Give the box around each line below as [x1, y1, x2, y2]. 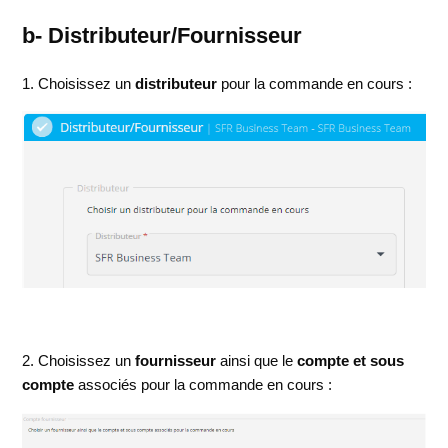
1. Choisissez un [22, 74, 136, 92]
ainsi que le [220, 352, 298, 370]
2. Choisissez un [22, 352, 132, 370]
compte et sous [297, 352, 405, 370]
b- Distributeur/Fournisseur [22, 23, 303, 49]
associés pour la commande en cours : [74, 376, 333, 394]
